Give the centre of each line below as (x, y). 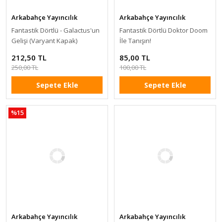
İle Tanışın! (135, 40)
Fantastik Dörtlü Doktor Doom (164, 30)
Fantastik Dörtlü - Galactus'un (55, 30)
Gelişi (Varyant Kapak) (44, 40)
